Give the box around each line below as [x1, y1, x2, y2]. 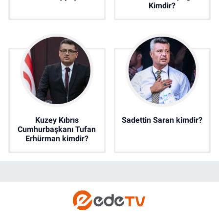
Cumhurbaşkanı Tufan [18, 125, 96, 134]
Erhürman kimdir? [25, 134, 88, 144]
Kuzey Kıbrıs [35, 115, 79, 125]
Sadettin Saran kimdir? [122, 115, 203, 125]
